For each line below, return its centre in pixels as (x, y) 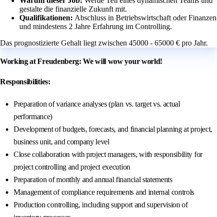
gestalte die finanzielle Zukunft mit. (73, 9)
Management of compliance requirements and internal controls (104, 192)
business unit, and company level (62, 142)
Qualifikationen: (47, 18)
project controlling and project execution (72, 167)
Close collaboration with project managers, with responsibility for (108, 155)
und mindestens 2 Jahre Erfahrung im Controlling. (96, 27)
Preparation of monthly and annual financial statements (93, 180)
